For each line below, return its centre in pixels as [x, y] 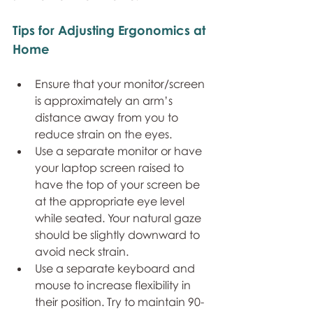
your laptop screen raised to [111, 168]
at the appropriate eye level [111, 201]
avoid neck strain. [82, 252]
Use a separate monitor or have [120, 151]
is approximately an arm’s [105, 101]
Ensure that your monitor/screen [121, 84]
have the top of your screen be [119, 184]
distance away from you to [108, 117]
